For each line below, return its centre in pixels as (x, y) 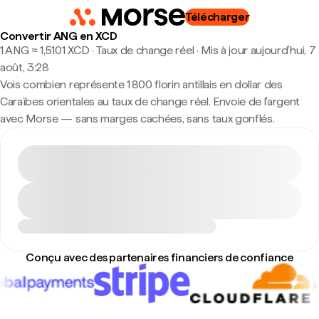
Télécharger (217, 17)
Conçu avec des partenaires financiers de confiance (159, 257)
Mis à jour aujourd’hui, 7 (258, 50)
